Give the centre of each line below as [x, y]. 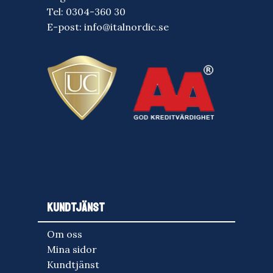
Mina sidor [72, 250]
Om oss [65, 234]
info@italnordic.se [126, 27]
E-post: [66, 27]
